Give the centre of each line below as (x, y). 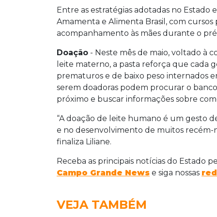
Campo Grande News (103, 173)
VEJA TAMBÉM (102, 205)
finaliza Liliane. (84, 142)
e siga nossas (176, 173)
